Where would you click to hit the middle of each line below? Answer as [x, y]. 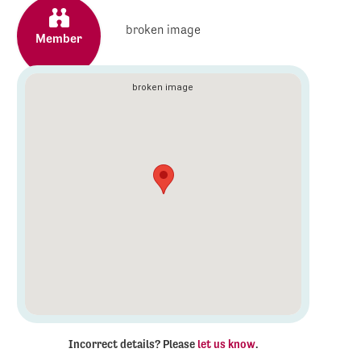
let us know [227, 344]
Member [59, 38]
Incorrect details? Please [133, 344]
